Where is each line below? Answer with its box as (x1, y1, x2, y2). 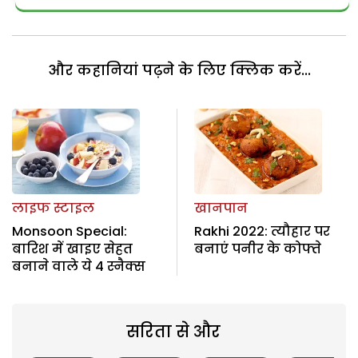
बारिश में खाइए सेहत (12, 239, 133, 258)
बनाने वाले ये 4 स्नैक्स (12, 257, 145, 276)
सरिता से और (125, 320, 221, 343)
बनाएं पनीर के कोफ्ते (193, 239, 321, 258)
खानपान (193, 198, 248, 217)
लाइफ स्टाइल (12, 198, 94, 217)
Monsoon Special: (12, 221, 127, 241)
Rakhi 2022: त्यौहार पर (193, 221, 330, 241)
